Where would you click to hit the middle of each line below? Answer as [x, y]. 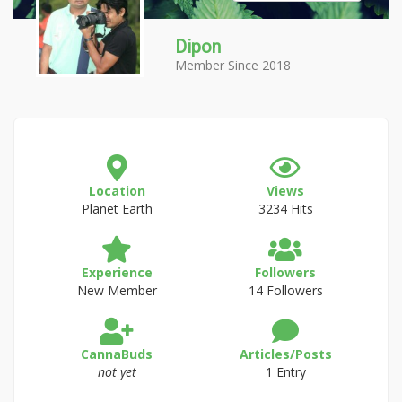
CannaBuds [117, 354]
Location [117, 191]
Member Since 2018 [233, 65]
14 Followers [285, 290]
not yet [117, 372]
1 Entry [285, 372]
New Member [117, 290]
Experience [117, 272]
